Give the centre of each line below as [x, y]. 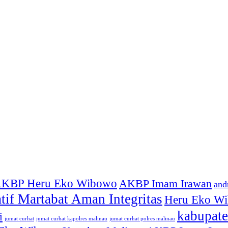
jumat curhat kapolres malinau [72, 219]
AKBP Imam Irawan [165, 184]
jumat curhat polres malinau [142, 219]
